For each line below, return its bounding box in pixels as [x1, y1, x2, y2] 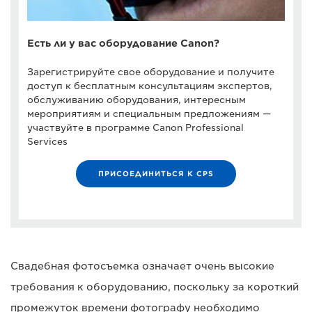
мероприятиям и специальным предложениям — [27, 108, 271, 119]
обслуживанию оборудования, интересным [27, 94, 246, 105]
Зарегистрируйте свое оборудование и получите [27, 66, 274, 77]
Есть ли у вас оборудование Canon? [27, 37, 219, 49]
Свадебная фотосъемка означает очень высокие [10, 260, 274, 272]
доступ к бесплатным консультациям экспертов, [27, 80, 272, 91]
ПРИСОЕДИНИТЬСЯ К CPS [98, 169, 214, 178]
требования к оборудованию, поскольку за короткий [10, 281, 299, 292]
